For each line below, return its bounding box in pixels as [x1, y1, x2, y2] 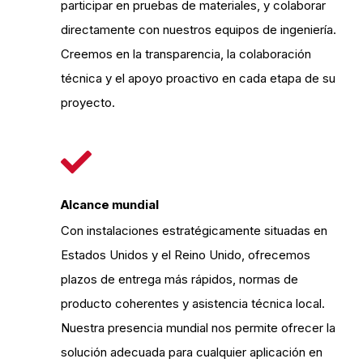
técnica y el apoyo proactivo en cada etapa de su [61, 70, 335, 86]
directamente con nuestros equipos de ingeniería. [61, 22, 336, 37]
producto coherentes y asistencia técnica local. [61, 296, 325, 311]
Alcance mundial [61, 197, 159, 212]
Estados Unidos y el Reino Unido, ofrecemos [61, 247, 310, 263]
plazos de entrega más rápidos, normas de [61, 271, 298, 287]
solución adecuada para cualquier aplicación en [61, 344, 322, 360]
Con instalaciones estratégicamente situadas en [61, 223, 327, 238]
